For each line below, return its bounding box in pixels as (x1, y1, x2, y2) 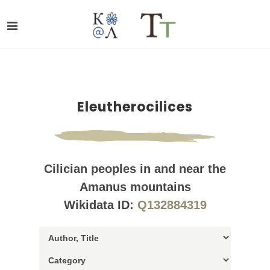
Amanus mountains (79, 180, 191, 193)
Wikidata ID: (63, 198, 137, 212)
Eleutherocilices (77, 98, 193, 116)
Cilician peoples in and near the (44, 162, 226, 175)
